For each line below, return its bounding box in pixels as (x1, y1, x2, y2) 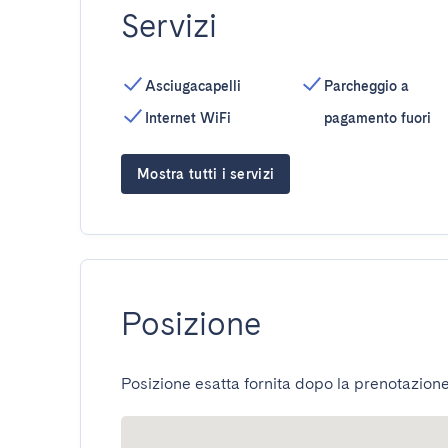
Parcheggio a (323, 78, 409, 94)
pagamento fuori (323, 110, 431, 126)
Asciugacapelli (145, 78, 241, 94)
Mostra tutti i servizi (137, 166, 275, 182)
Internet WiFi (145, 110, 231, 126)
